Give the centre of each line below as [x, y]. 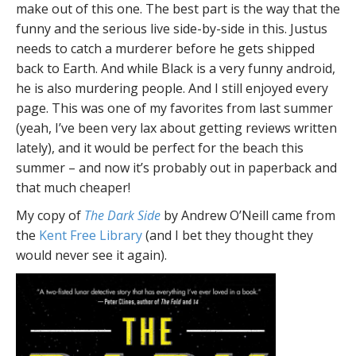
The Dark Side [122, 215]
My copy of [50, 215]
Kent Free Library [91, 235]
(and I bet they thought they [228, 235]
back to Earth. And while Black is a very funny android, [176, 68]
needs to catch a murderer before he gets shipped [165, 48]
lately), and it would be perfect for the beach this [160, 148]
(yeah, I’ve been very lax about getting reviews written [176, 128]
